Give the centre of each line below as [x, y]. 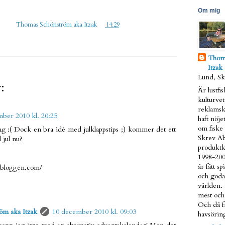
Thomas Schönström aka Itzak [57, 25]
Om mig [209, 11]
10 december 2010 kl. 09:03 [94, 211]
